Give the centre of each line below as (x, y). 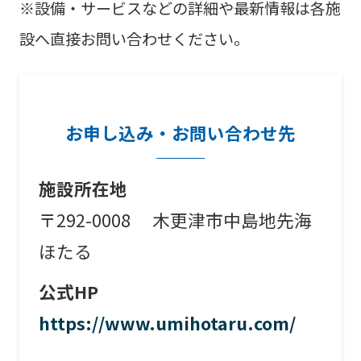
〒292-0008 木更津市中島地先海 (175, 219)
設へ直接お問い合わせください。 (134, 39)
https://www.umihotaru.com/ (167, 323)
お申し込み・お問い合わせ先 (180, 133)
